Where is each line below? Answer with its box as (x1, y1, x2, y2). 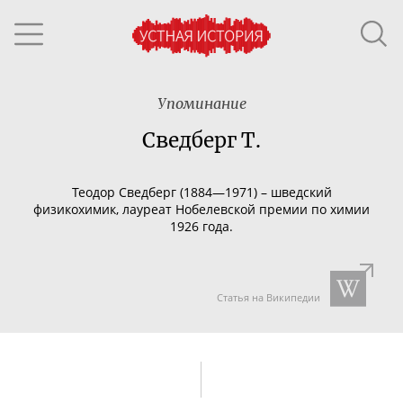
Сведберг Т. (142, 128, 261, 153)
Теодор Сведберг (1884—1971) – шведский (71, 183, 332, 201)
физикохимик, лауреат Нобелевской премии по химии (33, 200, 370, 218)
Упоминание (157, 94, 246, 112)
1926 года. (170, 217, 233, 235)
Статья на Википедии (216, 291, 320, 304)
